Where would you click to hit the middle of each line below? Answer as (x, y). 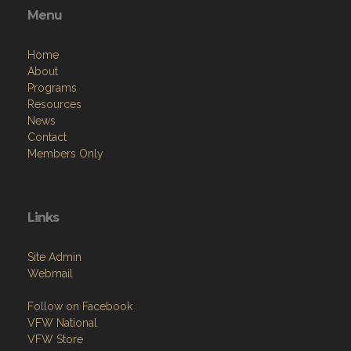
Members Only (65, 154)
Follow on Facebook (80, 307)
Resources (54, 105)
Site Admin (54, 257)
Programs (52, 88)
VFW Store (55, 340)
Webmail (50, 274)
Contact (47, 138)
